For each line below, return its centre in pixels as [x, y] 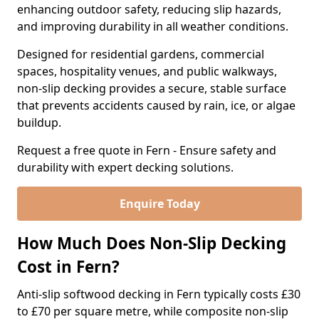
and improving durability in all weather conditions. [154, 26]
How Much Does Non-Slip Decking [152, 243]
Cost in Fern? [68, 267]
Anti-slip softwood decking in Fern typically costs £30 [159, 294]
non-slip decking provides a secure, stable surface [152, 88]
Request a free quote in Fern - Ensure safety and [147, 150]
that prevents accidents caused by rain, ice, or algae [156, 105]
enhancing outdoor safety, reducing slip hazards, [149, 9]
